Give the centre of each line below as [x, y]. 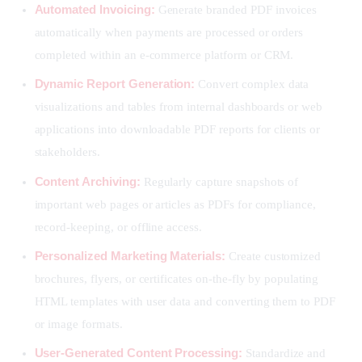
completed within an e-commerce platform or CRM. [164, 55]
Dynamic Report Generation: [115, 84]
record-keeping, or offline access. [118, 227]
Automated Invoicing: [95, 10]
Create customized [274, 256]
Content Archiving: [87, 181]
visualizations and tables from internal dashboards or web [178, 107]
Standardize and [284, 354]
